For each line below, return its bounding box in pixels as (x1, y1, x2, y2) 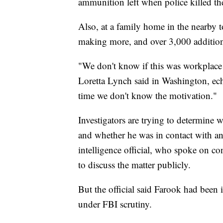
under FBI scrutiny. (78, 198, 152, 211)
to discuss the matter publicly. (78, 158, 191, 171)
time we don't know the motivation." (78, 89, 217, 102)
